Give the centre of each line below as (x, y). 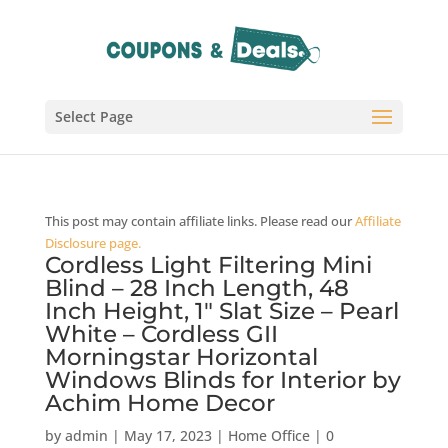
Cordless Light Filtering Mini (208, 265)
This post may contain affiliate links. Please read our (199, 221)
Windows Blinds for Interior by (222, 380)
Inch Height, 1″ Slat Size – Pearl (221, 311)
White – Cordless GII (161, 334)
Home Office (268, 435)
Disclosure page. (92, 243)
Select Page (93, 116)
